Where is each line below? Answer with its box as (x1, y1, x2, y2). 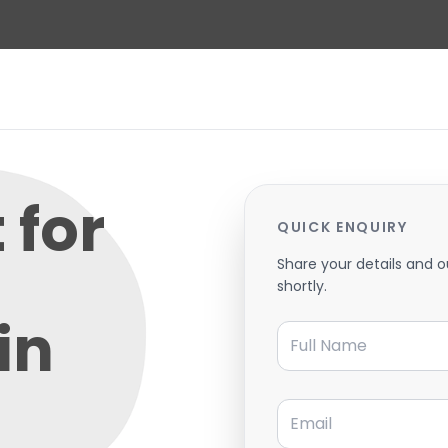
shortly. (277, 275, 327, 296)
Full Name (276, 315, 353, 339)
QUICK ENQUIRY (277, 216, 408, 237)
